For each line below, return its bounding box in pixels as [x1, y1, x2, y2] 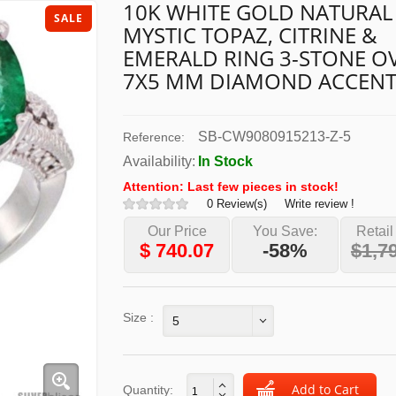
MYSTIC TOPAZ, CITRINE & [123, 20, 377, 49]
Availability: [123, 154, 195, 169]
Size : [123, 310, 154, 324]
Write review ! [285, 197, 354, 210]
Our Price [147, 224, 207, 239]
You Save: [253, 224, 318, 239]
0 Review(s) [207, 197, 267, 210]
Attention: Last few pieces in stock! [123, 179, 339, 194]
